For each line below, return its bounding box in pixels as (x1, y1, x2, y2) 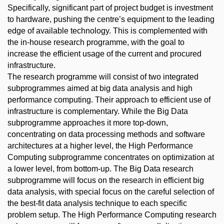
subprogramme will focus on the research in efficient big (7, 176, 204, 185)
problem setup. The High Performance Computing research (7, 210, 216, 219)
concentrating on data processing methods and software (7, 130, 205, 139)
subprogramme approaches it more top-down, (7, 118, 168, 127)
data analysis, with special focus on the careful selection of (7, 187, 214, 196)
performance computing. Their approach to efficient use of (7, 95, 210, 104)
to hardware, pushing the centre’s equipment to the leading (7, 15, 214, 24)
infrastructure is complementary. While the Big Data (7, 107, 188, 116)
